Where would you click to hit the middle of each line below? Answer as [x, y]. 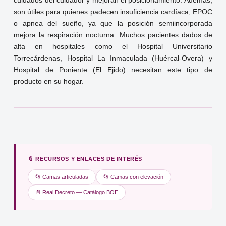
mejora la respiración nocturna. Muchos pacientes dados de [113, 35]
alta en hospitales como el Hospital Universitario [113, 47]
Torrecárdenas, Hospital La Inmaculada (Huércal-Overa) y [113, 59]
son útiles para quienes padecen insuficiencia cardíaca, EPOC [113, 12]
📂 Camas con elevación [134, 177]
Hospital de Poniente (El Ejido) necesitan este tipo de [113, 70]
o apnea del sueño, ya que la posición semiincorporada [113, 24]
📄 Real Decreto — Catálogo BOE [77, 192]
